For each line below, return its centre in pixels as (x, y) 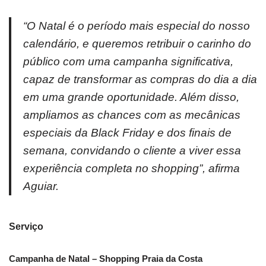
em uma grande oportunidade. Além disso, (131, 97)
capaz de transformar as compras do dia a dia (140, 79)
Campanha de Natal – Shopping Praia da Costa (106, 258)
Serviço (26, 226)
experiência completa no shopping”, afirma (132, 168)
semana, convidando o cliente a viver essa (132, 150)
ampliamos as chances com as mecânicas (132, 115)
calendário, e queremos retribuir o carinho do (137, 43)
